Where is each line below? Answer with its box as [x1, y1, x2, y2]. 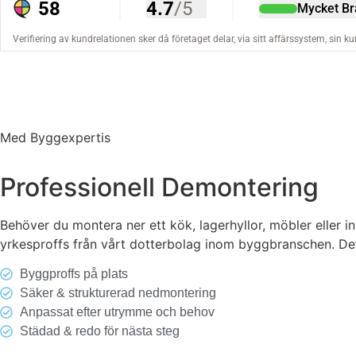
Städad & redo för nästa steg [20, 324, 180, 339]
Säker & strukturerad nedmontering [20, 286, 216, 300]
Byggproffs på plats [20, 267, 128, 281]
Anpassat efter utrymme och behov [20, 305, 215, 319]
